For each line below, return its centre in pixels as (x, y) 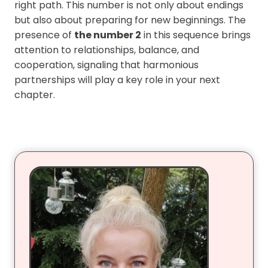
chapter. (35, 95)
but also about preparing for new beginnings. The (130, 20)
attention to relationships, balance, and (107, 50)
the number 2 (108, 35)
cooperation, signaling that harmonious (106, 65)
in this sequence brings (196, 35)
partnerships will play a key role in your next (117, 80)
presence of (44, 35)
